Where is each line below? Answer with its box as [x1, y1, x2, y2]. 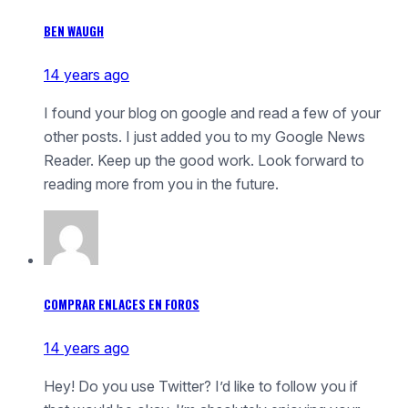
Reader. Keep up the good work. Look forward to [44, 151, 364, 170]
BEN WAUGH [44, 22, 104, 41]
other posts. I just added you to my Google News [44, 127, 365, 147]
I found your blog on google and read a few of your [44, 104, 381, 123]
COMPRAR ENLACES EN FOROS [44, 294, 199, 313]
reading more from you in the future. [44, 175, 279, 194]
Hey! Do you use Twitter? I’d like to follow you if [44, 376, 358, 395]
